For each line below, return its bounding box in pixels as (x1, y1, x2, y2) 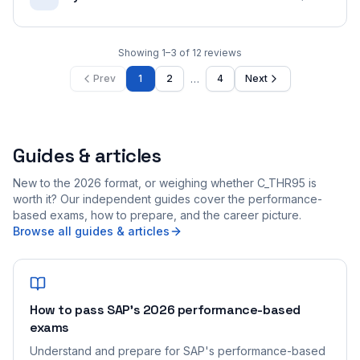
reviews (204, 47, 242, 59)
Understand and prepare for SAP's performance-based (30, 344, 325, 358)
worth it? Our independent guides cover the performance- (13, 192, 322, 206)
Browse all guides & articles (13, 224, 170, 238)
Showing (118, 47, 162, 59)
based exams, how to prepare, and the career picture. (13, 208, 301, 222)
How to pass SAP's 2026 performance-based (30, 301, 301, 318)
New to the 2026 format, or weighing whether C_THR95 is (13, 176, 317, 190)
